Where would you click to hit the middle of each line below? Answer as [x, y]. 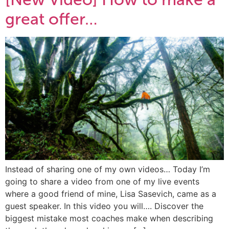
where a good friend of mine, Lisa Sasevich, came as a [111, 193]
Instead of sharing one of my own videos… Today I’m [108, 169]
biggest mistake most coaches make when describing [109, 218]
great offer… [51, 19]
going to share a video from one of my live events [102, 181]
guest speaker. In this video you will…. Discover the [104, 206]
